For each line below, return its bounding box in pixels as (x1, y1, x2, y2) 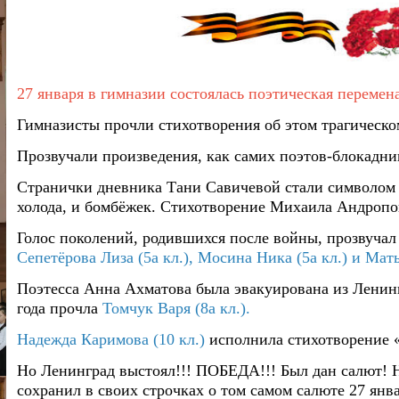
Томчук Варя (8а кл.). (102, 299, 250, 317)
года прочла (17, 299, 102, 317)
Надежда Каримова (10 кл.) (17, 330, 205, 348)
